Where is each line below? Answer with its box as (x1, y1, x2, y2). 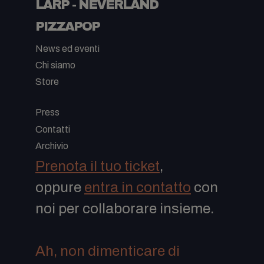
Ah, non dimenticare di (35, 243, 180, 259)
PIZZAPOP (35, 19, 100, 34)
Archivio (35, 141, 68, 151)
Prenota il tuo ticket (35, 159, 160, 174)
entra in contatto (84, 180, 191, 196)
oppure (35, 180, 84, 196)
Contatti (35, 124, 70, 134)
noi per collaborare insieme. (35, 201, 214, 217)
